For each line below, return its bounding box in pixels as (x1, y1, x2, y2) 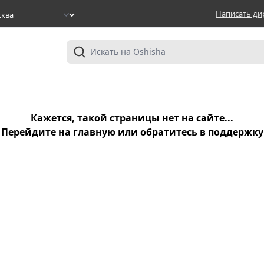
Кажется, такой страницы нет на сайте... (31, 111, 233, 124)
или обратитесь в (115, 126, 208, 138)
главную (72, 126, 115, 138)
